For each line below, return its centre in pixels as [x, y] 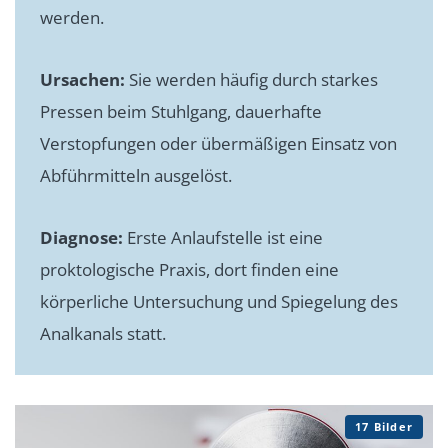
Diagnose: [81, 237]
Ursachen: [82, 79]
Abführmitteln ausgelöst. [136, 175]
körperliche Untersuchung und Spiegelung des [219, 301]
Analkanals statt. [103, 333]
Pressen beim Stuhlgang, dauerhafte [181, 111]
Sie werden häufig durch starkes [251, 79]
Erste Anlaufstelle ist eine [223, 237]
